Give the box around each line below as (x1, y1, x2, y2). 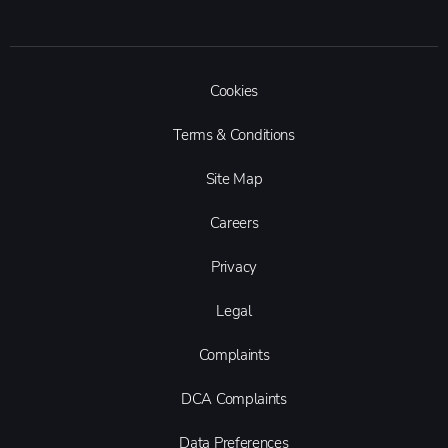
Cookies (210, 80, 258, 101)
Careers (209, 212, 259, 233)
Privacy (211, 256, 257, 277)
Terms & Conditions (173, 124, 295, 145)
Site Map (205, 168, 263, 189)
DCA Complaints (181, 388, 287, 409)
